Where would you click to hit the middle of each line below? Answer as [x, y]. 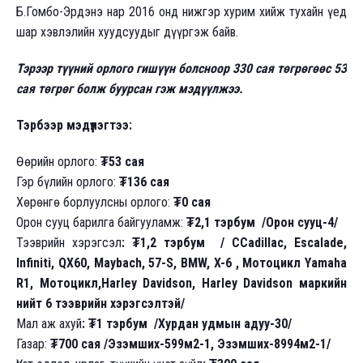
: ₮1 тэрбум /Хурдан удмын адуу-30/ [187, 323]
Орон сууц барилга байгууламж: [100, 222]
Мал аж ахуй [49, 323]
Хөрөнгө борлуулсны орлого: [95, 202]
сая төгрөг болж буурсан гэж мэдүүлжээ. [130, 88]
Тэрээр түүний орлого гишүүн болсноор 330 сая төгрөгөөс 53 [181, 68]
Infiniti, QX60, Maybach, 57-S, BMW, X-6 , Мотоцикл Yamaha [181, 263]
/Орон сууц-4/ [298, 222]
